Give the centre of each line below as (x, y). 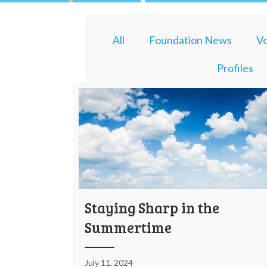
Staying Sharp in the (152, 208)
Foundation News (190, 40)
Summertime (128, 228)
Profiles (235, 68)
